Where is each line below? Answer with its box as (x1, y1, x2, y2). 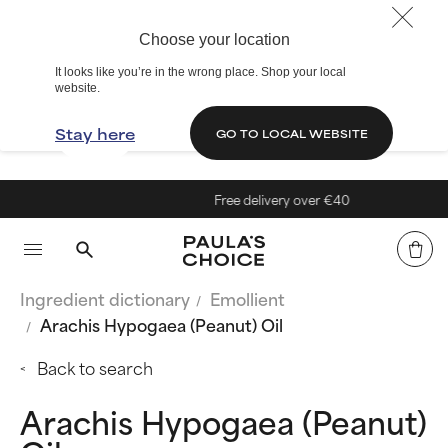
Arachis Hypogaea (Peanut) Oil (40, 311, 283, 337)
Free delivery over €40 (205, 189, 341, 209)
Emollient (210, 285, 285, 311)
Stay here (55, 121, 135, 145)
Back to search (37, 354, 153, 380)
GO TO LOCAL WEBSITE (215, 124, 368, 141)
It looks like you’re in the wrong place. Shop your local (55, 65, 346, 79)
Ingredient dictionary (20, 285, 190, 311)
